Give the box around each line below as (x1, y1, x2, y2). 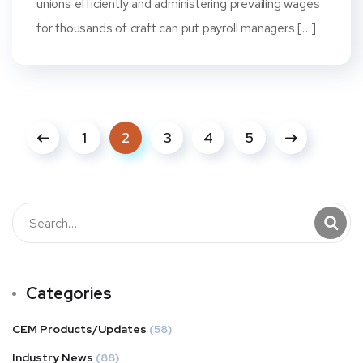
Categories (26, 283, 112, 305)
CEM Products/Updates (12, 322, 147, 337)
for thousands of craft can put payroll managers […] (36, 19, 316, 37)
